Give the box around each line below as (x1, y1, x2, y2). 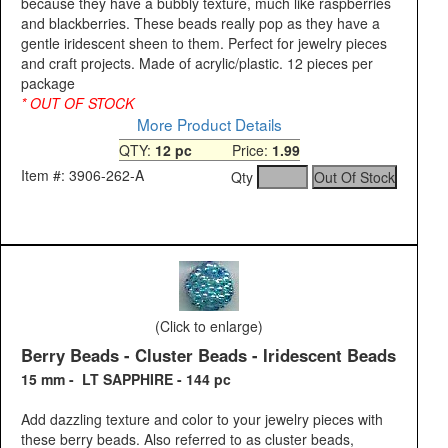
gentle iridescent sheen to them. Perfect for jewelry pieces (21, 33, 387, 54)
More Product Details (136, 113, 282, 136)
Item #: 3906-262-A (21, 165, 144, 186)
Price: (191, 140, 272, 161)
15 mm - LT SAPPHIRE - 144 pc (21, 369, 231, 390)
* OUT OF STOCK (21, 93, 138, 114)
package (21, 73, 75, 94)
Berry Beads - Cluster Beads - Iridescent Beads (21, 343, 396, 368)
